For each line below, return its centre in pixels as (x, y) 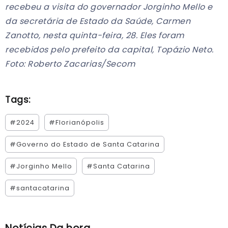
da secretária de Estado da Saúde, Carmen (98, 21)
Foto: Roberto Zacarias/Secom (70, 64)
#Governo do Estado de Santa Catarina (85, 145)
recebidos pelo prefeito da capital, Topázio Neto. (109, 50)
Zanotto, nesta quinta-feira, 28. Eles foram (95, 36)
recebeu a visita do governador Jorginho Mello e (109, 7)
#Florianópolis (77, 123)
